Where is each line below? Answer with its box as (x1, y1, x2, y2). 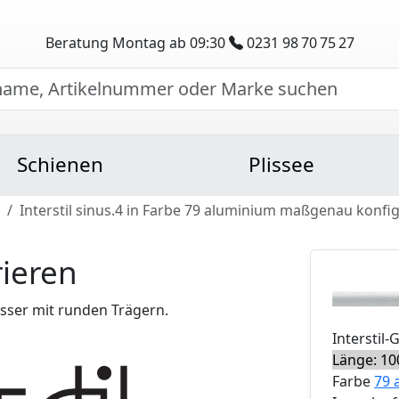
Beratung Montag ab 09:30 (45, 32, 229, 53)
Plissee (248, 151, 314, 178)
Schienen (17, 151, 104, 178)
